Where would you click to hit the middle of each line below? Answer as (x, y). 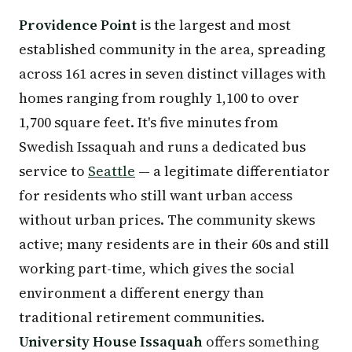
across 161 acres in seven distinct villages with (172, 73)
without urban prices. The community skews (167, 219)
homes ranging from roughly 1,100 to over (159, 97)
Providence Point (78, 24)
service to (53, 170)
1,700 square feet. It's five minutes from (148, 122)
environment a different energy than (141, 292)
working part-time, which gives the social (157, 268)
